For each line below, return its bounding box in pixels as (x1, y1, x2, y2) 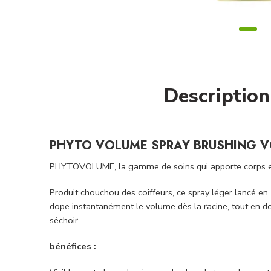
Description (164, 83, 270, 109)
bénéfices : (50, 240, 96, 253)
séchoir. (50, 214, 80, 227)
